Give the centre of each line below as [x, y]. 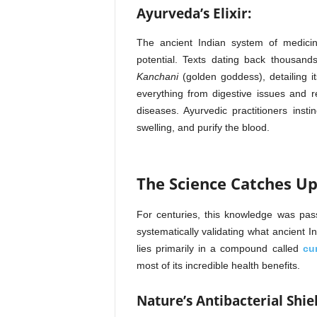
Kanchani [157, 76]
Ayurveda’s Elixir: [194, 13]
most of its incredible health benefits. [218, 265]
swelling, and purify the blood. [203, 127]
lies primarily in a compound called [219, 248]
